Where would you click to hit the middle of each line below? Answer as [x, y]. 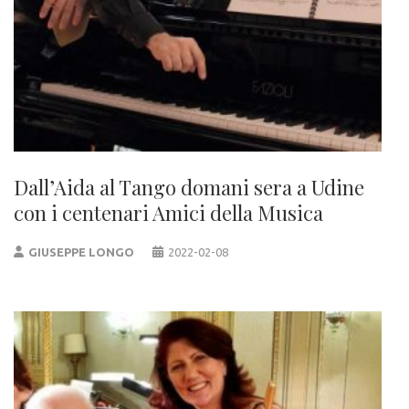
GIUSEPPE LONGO [82, 252]
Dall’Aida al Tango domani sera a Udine [189, 187]
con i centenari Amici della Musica [168, 212]
